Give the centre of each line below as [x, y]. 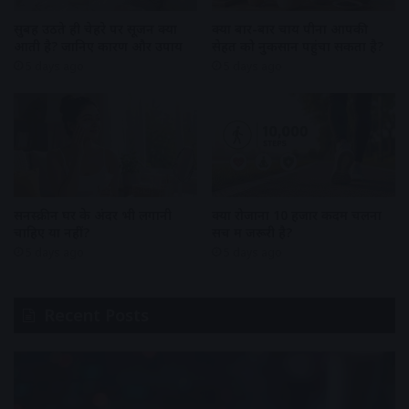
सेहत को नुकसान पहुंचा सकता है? [298, 47]
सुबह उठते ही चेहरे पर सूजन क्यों [95, 29]
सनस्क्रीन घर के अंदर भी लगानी [93, 215]
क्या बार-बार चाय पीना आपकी [290, 29]
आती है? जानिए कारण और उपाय [98, 47]
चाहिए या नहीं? [52, 232]
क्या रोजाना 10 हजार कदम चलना [297, 215]
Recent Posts [96, 315]
